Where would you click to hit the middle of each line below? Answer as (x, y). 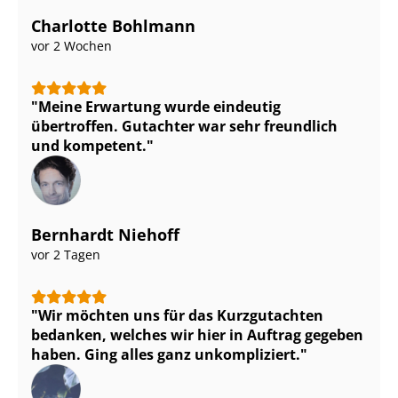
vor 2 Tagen (66, 254)
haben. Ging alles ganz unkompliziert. (166, 354)
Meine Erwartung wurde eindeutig (159, 106)
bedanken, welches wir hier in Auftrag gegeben (197, 334)
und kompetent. (89, 145)
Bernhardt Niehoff (105, 234)
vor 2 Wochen (72, 45)
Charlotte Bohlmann (113, 25)
